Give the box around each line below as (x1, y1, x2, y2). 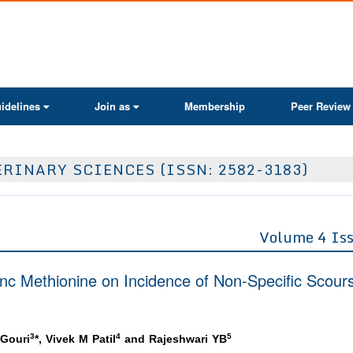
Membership (184, 98, 245, 113)
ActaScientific (179, 11, 245, 27)
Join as (95, 98, 130, 113)
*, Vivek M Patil (35, 333, 116, 346)
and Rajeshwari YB (121, 333, 227, 346)
